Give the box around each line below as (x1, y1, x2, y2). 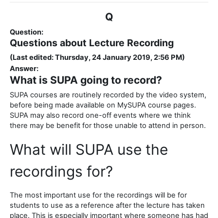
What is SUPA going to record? (10, 73, 162, 87)
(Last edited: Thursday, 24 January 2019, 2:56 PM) (10, 53, 185, 62)
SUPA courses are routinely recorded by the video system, (10, 91, 206, 100)
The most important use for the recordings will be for (10, 191, 187, 200)
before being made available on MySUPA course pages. (10, 101, 196, 110)
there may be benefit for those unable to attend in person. (10, 121, 206, 130)
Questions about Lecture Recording (10, 37, 174, 49)
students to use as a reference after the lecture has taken (10, 201, 205, 210)
